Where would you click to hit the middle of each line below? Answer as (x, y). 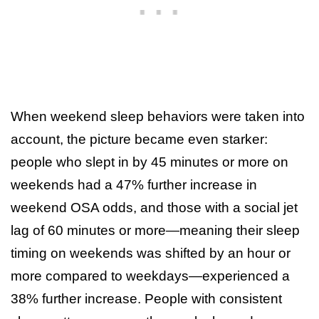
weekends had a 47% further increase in (134, 184)
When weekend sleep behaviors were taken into (158, 116)
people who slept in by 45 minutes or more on (150, 162)
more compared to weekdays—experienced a (150, 276)
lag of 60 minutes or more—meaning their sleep (155, 230)
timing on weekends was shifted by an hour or (151, 253)
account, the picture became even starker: (139, 139)
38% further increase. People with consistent (146, 298)
